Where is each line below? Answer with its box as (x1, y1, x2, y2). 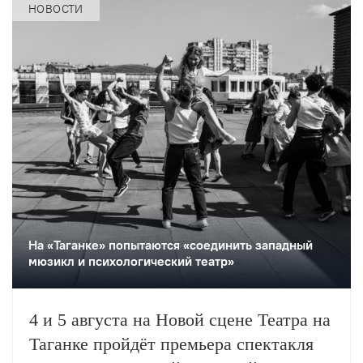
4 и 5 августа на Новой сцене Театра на (29, 309, 331, 330)
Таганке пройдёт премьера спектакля (29, 333, 314, 354)
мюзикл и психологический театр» (28, 252, 234, 269)
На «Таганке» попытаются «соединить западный (28, 236, 313, 253)
